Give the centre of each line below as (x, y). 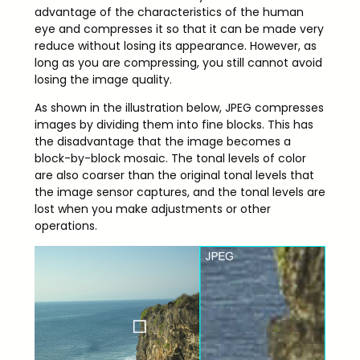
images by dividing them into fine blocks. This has (174, 124)
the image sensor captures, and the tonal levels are (180, 192)
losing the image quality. (103, 79)
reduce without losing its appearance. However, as (175, 45)
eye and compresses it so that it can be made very (179, 29)
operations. (65, 225)
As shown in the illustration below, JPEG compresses (179, 107)
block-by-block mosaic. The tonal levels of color (170, 158)
